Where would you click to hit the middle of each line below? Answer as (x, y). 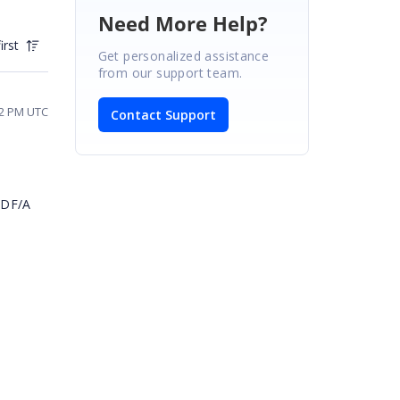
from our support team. (170, 72)
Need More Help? (183, 23)
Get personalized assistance (183, 55)
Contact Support (163, 114)
